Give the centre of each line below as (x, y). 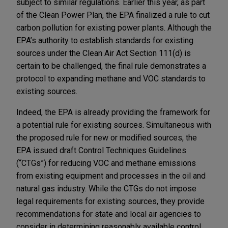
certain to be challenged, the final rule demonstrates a (111, 66)
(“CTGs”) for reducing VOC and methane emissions (106, 163)
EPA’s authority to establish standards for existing (105, 40)
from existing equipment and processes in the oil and (111, 176)
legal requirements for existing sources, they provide (110, 201)
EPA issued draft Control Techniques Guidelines (101, 150)
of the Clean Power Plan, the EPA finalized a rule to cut (113, 15)
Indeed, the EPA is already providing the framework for (113, 112)
